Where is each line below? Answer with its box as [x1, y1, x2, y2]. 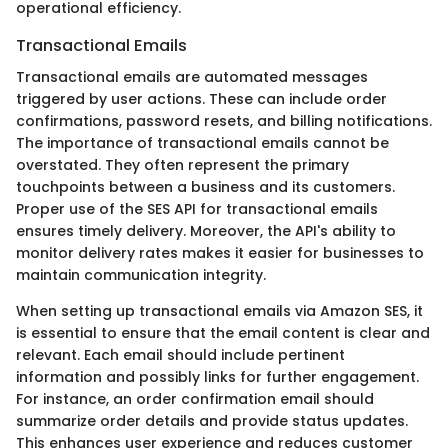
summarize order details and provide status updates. [16, 411, 408, 432]
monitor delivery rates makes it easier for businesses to [16, 243, 424, 264]
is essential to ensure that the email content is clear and [16, 323, 430, 344]
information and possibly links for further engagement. [16, 367, 419, 388]
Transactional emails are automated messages [16, 67, 368, 88]
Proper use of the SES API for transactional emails [16, 199, 378, 220]
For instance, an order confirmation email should [16, 389, 374, 410]
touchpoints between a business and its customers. [16, 177, 395, 198]
